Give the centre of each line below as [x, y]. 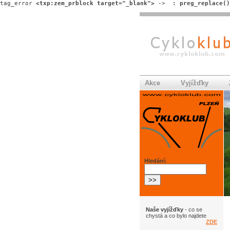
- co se [193, 209]
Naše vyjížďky [165, 209]
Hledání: [156, 160]
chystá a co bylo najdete [176, 215]
